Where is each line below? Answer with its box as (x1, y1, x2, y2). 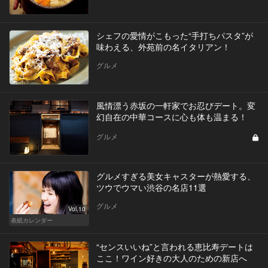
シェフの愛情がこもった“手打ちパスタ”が (96, 29, 253, 41)
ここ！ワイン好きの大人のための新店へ (96, 252, 247, 264)
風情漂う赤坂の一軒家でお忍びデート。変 (96, 99, 255, 112)
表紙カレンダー (11, 216, 53, 225)
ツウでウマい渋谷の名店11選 (96, 181, 206, 194)
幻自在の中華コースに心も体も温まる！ (96, 111, 247, 123)
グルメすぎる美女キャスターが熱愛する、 (96, 170, 255, 182)
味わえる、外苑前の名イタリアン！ (96, 40, 230, 53)
